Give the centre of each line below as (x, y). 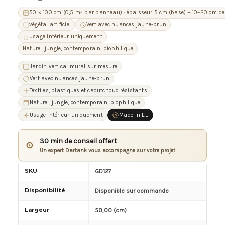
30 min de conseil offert (78, 141)
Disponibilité (46, 191)
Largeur (38, 210)
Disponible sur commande (132, 191)
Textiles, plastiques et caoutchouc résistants (88, 91)
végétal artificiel (50, 25)
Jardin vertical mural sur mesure (74, 67)
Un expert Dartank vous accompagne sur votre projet (107, 151)
